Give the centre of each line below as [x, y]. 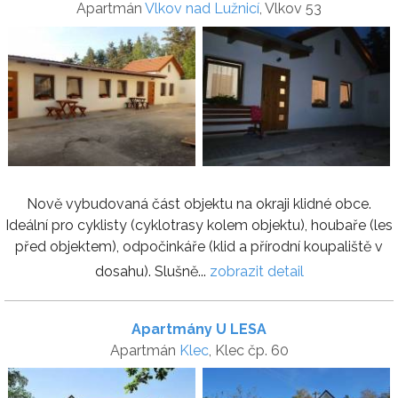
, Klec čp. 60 [248, 350]
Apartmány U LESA [199, 329]
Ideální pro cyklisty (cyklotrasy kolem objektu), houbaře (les [199, 225]
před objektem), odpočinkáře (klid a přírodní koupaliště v [199, 246]
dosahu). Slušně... [152, 271]
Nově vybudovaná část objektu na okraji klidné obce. [199, 203]
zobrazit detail [256, 271]
